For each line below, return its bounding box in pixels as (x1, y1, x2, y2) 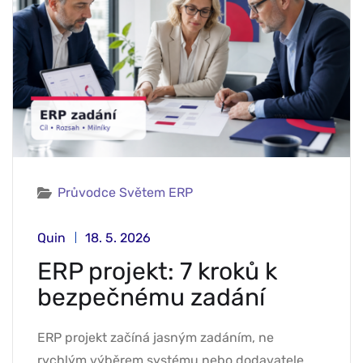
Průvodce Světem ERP (58, 185, 193, 201)
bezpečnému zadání (37, 283, 265, 313)
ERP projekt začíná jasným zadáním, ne (37, 330, 274, 346)
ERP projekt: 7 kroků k (37, 257, 277, 287)
